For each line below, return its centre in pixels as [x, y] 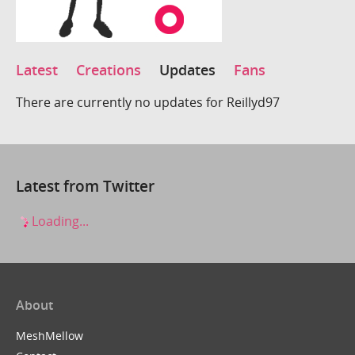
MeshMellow [50, 336]
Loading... [59, 221]
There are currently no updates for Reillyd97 [148, 102]
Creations [109, 70]
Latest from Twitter [85, 185]
